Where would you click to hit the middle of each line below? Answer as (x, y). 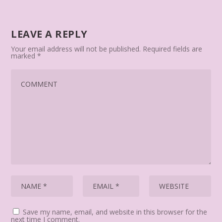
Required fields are (173, 49)
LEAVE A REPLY (49, 34)
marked (24, 56)
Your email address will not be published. (76, 49)
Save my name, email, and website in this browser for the (115, 212)
